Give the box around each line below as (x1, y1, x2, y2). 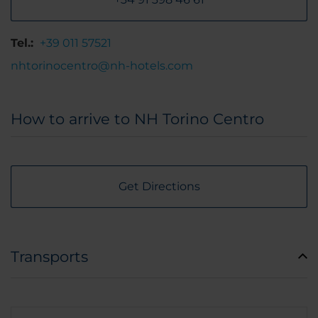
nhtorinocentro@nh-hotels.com (11, 59, 193, 72)
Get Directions (118, 180, 200, 193)
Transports (11, 248, 88, 265)
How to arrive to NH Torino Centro (11, 110, 264, 128)
